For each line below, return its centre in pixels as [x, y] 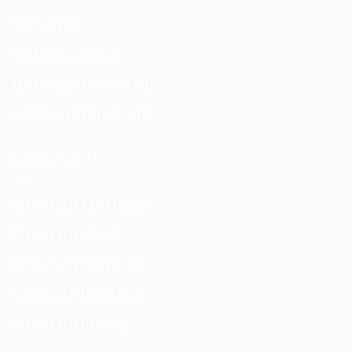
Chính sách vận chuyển [80, 205]
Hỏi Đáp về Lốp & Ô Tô [81, 114]
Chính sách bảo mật [71, 324]
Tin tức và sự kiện [65, 54]
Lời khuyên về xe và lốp [82, 84]
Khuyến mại [46, 24]
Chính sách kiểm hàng [77, 264]
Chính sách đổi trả [66, 235]
